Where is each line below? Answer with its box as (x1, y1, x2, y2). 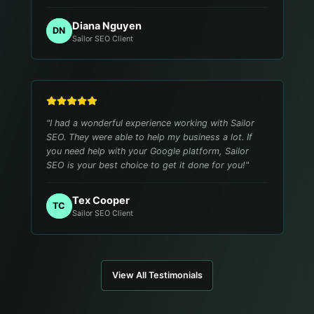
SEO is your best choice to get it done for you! (46, 159, 246, 170)
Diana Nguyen (71, 19, 142, 32)
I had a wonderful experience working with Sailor (50, 117, 255, 128)
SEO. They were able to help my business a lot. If (46, 131, 253, 142)
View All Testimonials (111, 269, 203, 280)
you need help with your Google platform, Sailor (46, 145, 250, 156)
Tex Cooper (71, 194, 130, 207)
